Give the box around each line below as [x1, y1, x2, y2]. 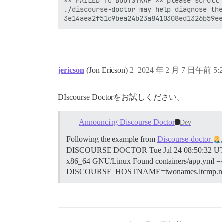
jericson [58, 66, 84, 74]
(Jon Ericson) [86, 66, 130, 74]
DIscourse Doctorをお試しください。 [58, 93, 185, 101]
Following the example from [66, 134, 157, 143]
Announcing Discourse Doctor [78, 117, 175, 126]
